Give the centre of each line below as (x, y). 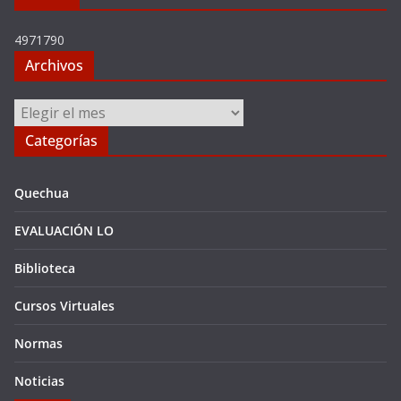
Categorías (61, 141)
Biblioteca (45, 269)
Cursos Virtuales (64, 306)
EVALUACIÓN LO (64, 231)
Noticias (39, 381)
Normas (38, 344)
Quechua (42, 193)
